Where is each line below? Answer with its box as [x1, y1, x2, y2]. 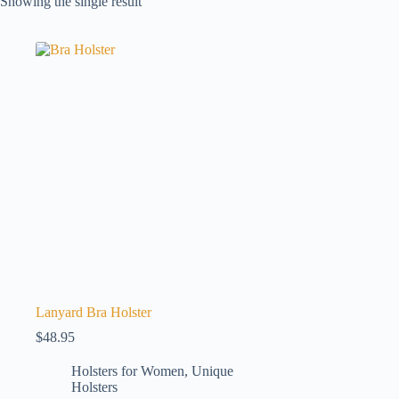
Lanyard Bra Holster [36, 304, 151, 320]
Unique [191, 362, 233, 379]
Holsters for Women [71, 362, 184, 379]
